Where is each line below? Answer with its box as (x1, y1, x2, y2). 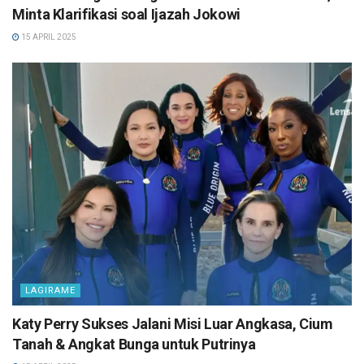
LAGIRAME (25, 285, 76, 297)
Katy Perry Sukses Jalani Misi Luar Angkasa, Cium (12, 315, 333, 333)
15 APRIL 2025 (19, 32, 76, 42)
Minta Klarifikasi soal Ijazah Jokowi (12, 6, 241, 24)
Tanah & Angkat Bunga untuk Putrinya (12, 336, 256, 353)
